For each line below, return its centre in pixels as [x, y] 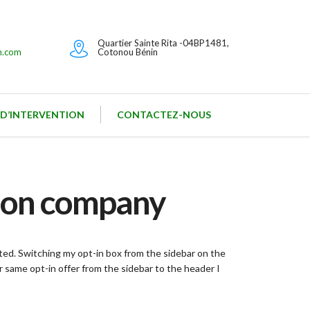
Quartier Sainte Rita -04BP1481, [163, 43]
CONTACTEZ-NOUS [164, 115]
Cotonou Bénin [128, 52]
